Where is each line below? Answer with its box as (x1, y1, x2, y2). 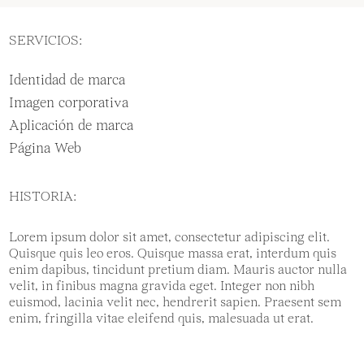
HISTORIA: (9, 190, 77, 205)
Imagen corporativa (9, 96, 129, 112)
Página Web (9, 141, 82, 158)
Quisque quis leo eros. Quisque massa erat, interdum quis (9, 247, 337, 262)
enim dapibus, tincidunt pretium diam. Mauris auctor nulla (9, 263, 348, 278)
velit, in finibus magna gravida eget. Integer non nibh (9, 279, 315, 294)
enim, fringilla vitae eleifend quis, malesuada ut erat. (9, 312, 314, 327)
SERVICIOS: (9, 34, 83, 49)
